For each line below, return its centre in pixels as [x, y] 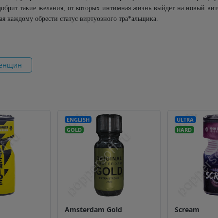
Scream [187, 209]
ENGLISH [78, 119]
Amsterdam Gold [93, 209]
